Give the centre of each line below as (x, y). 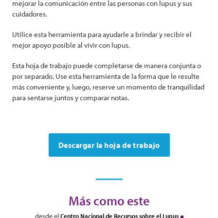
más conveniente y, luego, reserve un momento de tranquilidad (108, 87)
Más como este (109, 200)
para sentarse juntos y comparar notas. (71, 97)
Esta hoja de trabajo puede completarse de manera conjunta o (107, 65)
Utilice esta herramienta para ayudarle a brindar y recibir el (102, 34)
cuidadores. (30, 14)
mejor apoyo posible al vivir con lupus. (71, 45)
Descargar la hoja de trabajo (109, 145)
